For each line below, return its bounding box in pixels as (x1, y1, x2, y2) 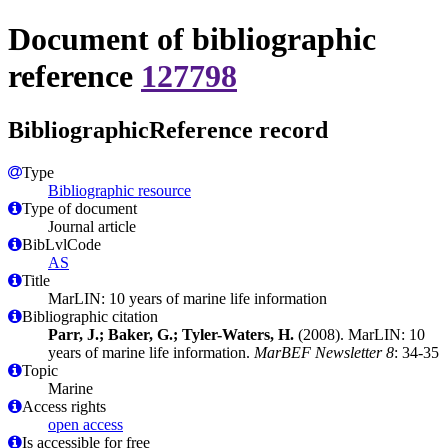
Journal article (48, 217, 136, 235)
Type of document (22, 199, 137, 217)
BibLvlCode (22, 235, 101, 253)
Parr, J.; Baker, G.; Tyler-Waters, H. (48, 325, 294, 343)
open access (48, 415, 123, 433)
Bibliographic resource (48, 181, 191, 199)
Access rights (22, 397, 106, 415)
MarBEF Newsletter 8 (254, 343, 394, 361)
